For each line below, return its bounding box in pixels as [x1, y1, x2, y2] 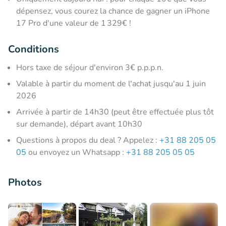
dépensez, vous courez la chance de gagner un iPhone [16, 5, 210, 17]
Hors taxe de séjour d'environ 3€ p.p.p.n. [16, 62, 163, 73]
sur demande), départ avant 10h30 [16, 118, 142, 130]
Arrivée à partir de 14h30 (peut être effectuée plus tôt [16, 106, 214, 118]
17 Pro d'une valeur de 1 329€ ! [16, 17, 131, 29]
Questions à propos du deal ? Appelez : [16, 134, 159, 146]
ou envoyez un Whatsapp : [26, 146, 126, 158]
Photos [8, 175, 42, 189]
